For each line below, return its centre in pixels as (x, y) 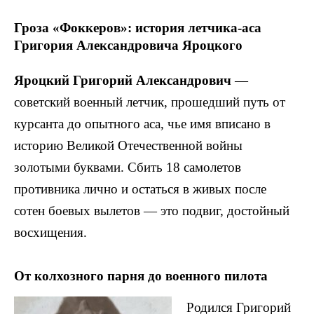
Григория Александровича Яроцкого (128, 45)
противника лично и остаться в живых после (140, 189)
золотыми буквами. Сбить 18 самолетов (128, 167)
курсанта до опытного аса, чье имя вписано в (142, 123)
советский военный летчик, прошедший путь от (150, 102)
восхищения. (50, 232)
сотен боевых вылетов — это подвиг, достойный (152, 210)
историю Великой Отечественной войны (128, 145)
